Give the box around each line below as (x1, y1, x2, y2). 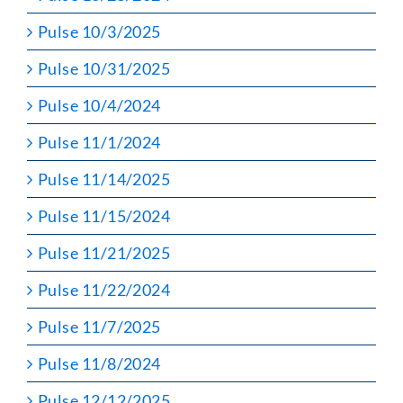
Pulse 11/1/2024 (38, 131, 161, 152)
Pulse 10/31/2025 (38, 58, 171, 78)
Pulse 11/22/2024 (38, 279, 171, 300)
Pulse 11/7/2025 (38, 316, 161, 336)
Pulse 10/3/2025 (38, 21, 161, 41)
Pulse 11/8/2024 (38, 353, 161, 373)
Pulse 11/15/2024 (38, 205, 171, 226)
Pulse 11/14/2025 (38, 168, 171, 189)
